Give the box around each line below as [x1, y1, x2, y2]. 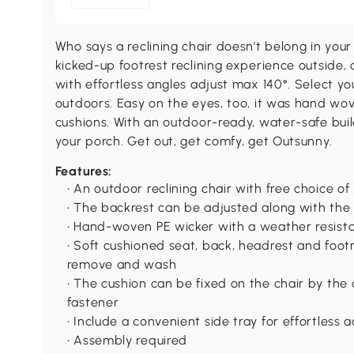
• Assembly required [66, 333, 188, 348]
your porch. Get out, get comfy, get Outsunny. [55, 134, 333, 149]
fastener [66, 295, 119, 311]
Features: [55, 164, 113, 179]
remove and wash [66, 257, 177, 273]
